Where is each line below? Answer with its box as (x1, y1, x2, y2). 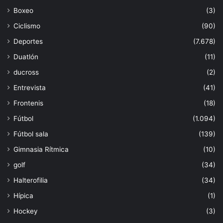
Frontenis (13, 99, 43, 107)
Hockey (13, 207, 38, 215)
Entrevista (13, 84, 46, 92)
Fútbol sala (13, 130, 48, 138)
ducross (13, 68, 39, 76)
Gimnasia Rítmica (13, 145, 69, 153)
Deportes (13, 37, 43, 45)
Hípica (13, 192, 33, 200)
